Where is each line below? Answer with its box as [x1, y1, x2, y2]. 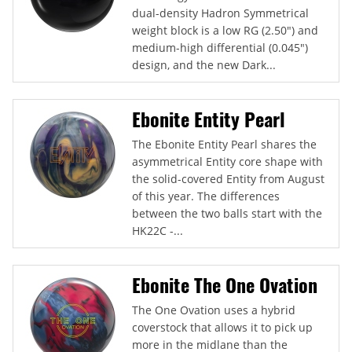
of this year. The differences [132, 188, 280, 203]
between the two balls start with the [132, 205, 322, 221]
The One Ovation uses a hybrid [132, 302, 295, 317]
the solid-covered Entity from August [132, 170, 324, 186]
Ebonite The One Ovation [132, 269, 317, 299]
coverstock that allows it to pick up [132, 319, 313, 335]
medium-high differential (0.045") [132, 39, 308, 55]
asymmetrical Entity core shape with [132, 153, 323, 169]
